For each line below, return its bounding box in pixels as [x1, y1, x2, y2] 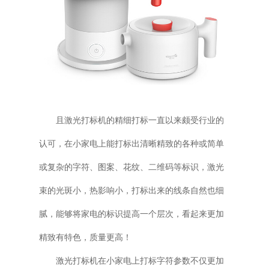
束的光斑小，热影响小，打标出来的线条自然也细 [38, 185, 224, 196]
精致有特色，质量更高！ [38, 232, 131, 243]
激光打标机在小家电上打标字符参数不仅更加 [55, 255, 224, 266]
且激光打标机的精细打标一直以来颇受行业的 [55, 115, 224, 125]
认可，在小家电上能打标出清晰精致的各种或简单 [38, 138, 224, 149]
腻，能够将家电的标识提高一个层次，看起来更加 [38, 208, 224, 219]
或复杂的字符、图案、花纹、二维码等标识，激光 [38, 162, 224, 172]
